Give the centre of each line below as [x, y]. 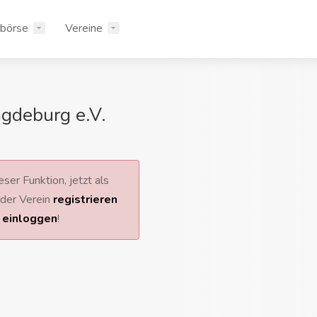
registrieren [85, 200]
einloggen [29, 219]
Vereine [84, 28]
